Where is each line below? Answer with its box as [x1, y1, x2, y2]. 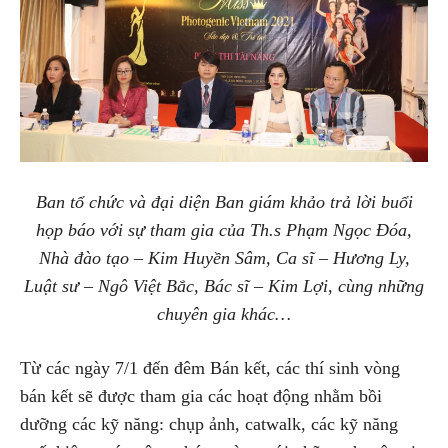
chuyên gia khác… [157, 303, 291, 324]
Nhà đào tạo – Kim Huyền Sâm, [38, 247, 276, 268]
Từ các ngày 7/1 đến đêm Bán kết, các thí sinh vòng [20, 357, 400, 378]
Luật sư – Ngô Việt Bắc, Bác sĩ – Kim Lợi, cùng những [24, 275, 424, 296]
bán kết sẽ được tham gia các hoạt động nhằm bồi [20, 385, 382, 406]
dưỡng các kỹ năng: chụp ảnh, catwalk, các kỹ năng [20, 413, 398, 434]
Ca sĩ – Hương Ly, [275, 247, 410, 268]
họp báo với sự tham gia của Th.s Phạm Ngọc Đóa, [36, 219, 412, 240]
